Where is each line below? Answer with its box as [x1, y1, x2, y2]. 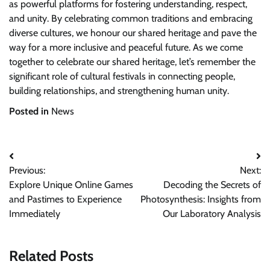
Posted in [9, 105, 51, 118]
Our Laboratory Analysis [163, 208, 261, 220]
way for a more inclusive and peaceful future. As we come [9, 42, 243, 54]
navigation [8, 172, 74, 190]
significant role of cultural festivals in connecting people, [9, 71, 235, 83]
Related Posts [9, 247, 93, 265]
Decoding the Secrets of [163, 179, 261, 191]
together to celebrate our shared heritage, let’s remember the [9, 56, 256, 68]
